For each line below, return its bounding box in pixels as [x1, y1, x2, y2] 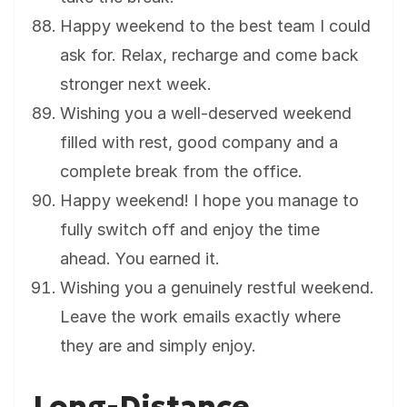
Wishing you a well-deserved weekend [60, 104, 352, 124]
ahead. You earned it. [60, 249, 220, 269]
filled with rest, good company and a [60, 133, 338, 153]
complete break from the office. [60, 162, 303, 182]
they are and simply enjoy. [60, 336, 256, 356]
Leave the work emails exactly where [60, 307, 341, 327]
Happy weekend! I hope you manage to [60, 191, 359, 211]
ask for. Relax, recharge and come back [60, 45, 359, 65]
